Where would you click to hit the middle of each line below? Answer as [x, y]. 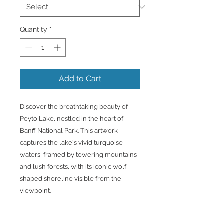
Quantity [34, 29]
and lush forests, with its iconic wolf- [74, 166]
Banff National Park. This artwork [69, 130]
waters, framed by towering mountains [78, 154]
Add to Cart [80, 78]
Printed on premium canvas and [68, 214]
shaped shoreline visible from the [71, 178]
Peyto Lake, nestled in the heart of [72, 118]
